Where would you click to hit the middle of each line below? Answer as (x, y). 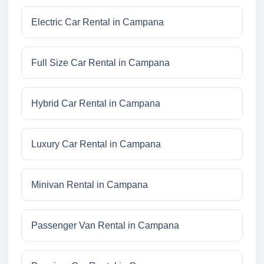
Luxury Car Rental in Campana (96, 144)
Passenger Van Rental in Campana (105, 226)
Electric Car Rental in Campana (98, 22)
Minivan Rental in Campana (90, 185)
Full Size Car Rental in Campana (100, 63)
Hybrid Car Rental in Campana (96, 104)
